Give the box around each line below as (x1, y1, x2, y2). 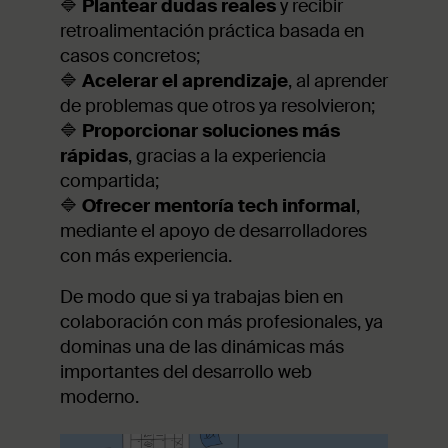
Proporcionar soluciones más (82, 118, 340, 143)
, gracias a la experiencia (128, 143, 326, 168)
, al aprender (288, 68, 388, 93)
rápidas (60, 143, 128, 168)
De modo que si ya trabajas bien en (60, 284, 343, 309)
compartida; (60, 168, 159, 193)
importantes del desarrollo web (60, 359, 312, 384)
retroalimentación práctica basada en (60, 18, 364, 43)
